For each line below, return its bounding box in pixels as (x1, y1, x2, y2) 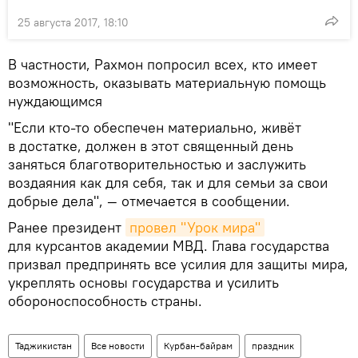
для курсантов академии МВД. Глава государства (8, 237, 329, 256)
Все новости (91, 340, 145, 352)
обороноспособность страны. (8, 292, 202, 311)
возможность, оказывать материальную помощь (8, 74, 326, 93)
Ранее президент (8, 218, 125, 237)
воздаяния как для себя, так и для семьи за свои (8, 173, 328, 193)
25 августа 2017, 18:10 (18, 15, 129, 30)
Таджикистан (15, 340, 72, 352)
